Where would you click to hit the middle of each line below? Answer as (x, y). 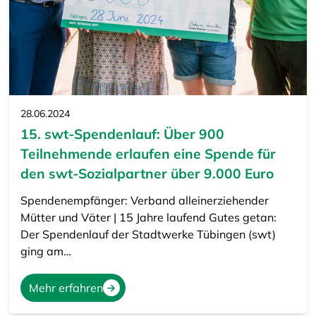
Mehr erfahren (66, 288)
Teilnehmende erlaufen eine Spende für (148, 154)
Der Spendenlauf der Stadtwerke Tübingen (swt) (148, 235)
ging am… (45, 251)
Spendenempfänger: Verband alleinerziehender (144, 201)
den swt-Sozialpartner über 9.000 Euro (147, 174)
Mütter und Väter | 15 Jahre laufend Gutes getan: (148, 218)
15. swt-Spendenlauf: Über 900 (122, 134)
